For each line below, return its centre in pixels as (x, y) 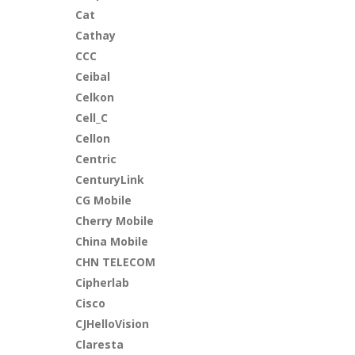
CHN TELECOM (116, 262)
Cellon (93, 138)
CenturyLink (110, 179)
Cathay (96, 35)
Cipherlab (103, 282)
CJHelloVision (113, 324)
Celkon (95, 97)
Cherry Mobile (115, 221)
